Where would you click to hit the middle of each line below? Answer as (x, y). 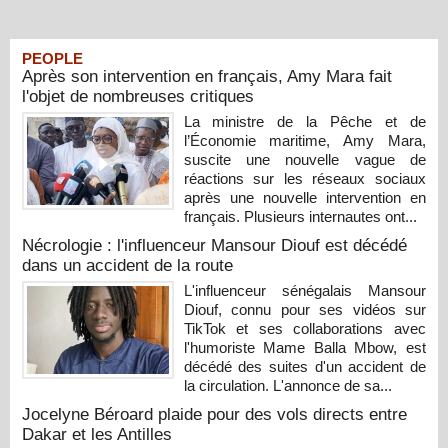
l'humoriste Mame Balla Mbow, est (304, 347)
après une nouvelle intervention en (304, 197)
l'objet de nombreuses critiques (138, 96)
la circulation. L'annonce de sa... (287, 385)
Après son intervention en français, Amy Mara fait (207, 76)
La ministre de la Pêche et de (304, 121)
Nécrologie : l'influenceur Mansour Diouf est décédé (214, 245)
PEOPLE (52, 58)
